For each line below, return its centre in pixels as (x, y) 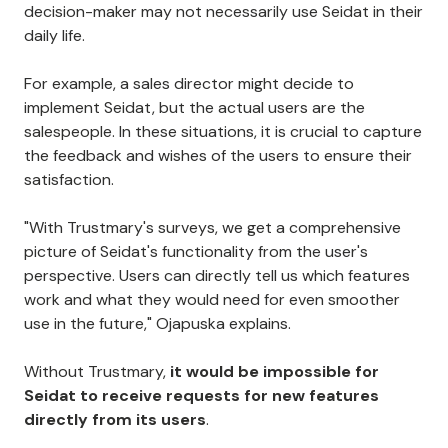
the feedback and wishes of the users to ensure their (218, 156)
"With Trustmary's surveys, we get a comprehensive (212, 228)
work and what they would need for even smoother (212, 300)
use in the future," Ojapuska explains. (157, 324)
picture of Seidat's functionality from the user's (196, 252)
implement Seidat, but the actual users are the (194, 108)
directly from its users (115, 420)
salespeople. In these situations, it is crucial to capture (223, 132)
